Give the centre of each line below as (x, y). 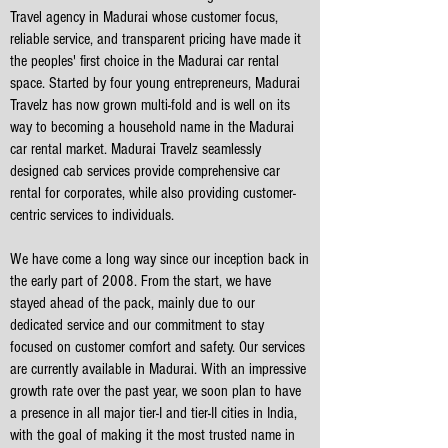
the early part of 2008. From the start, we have (140, 281)
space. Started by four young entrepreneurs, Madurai (155, 83)
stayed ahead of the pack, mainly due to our (132, 303)
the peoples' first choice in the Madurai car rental (144, 61)
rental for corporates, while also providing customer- (153, 193)
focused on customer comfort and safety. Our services (157, 347)
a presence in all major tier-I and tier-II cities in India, (153, 413)
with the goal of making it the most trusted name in (152, 435)
